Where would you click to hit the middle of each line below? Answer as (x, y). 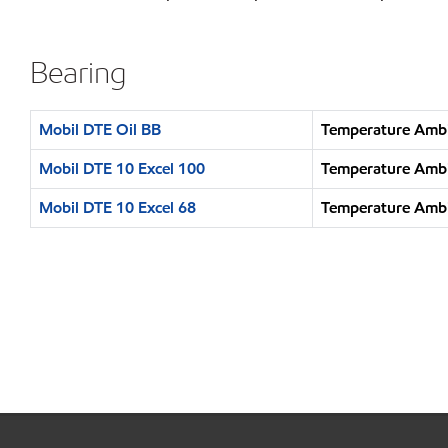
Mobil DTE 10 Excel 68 (117, 207)
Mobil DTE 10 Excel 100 (122, 168)
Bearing (78, 72)
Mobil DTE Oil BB (100, 129)
